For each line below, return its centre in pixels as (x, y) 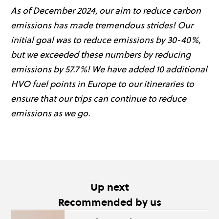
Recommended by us (109, 202)
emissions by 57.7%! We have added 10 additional (109, 69)
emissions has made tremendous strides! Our (102, 25)
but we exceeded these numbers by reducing (101, 55)
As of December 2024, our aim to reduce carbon (106, 11)
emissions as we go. (50, 113)
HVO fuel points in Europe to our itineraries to (102, 84)
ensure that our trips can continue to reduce (99, 99)
